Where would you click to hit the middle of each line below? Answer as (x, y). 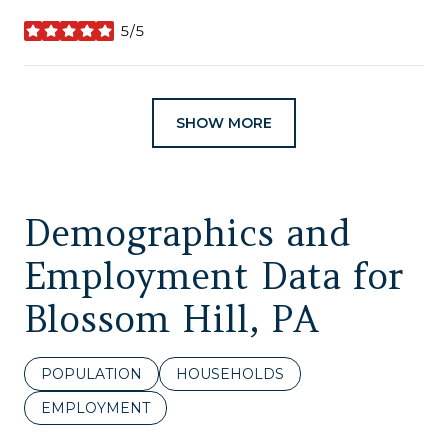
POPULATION (91, 373)
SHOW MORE (224, 122)
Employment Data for (213, 275)
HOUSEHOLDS (230, 373)
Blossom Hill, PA (171, 318)
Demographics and (187, 232)
